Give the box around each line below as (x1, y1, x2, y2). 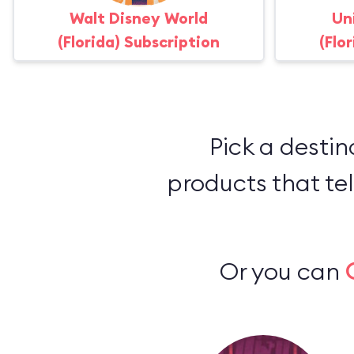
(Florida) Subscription (58, 32, 220, 51)
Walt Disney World (70, 8, 208, 28)
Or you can (220, 256, 346, 286)
